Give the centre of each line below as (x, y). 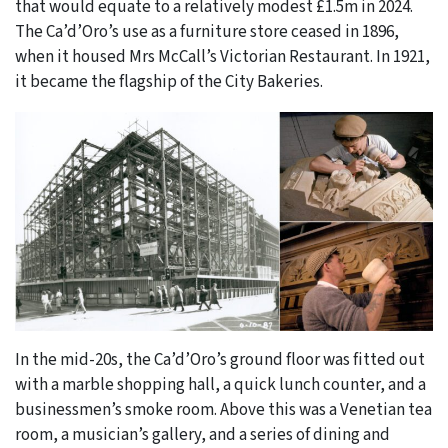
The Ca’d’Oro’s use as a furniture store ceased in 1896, (207, 32)
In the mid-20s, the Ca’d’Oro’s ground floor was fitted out (220, 359)
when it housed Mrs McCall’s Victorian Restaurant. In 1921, (222, 57)
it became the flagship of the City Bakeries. (169, 82)
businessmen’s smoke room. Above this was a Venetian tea (223, 409)
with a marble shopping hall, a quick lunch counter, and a (220, 384)
